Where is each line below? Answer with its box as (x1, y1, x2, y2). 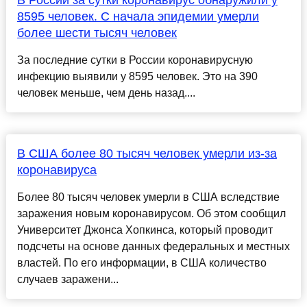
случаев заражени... (16, 273, 119, 286)
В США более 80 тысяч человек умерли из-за (16, 147, 277, 161)
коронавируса (16, 163, 97, 177)
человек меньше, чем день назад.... (16, 87, 195, 99)
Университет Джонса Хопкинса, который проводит (16, 224, 273, 236)
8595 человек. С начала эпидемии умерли (16, 10, 259, 24)
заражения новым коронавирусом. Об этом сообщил (16, 208, 286, 220)
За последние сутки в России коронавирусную (16, 54, 253, 66)
